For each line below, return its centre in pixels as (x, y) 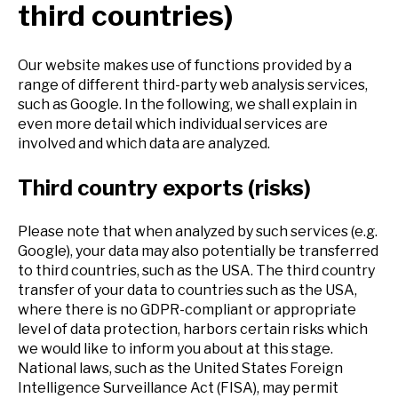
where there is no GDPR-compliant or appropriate (187, 310)
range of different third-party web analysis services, (193, 84)
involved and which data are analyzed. (144, 143)
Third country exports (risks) (164, 187)
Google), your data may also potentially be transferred (198, 251)
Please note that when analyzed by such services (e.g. (198, 232)
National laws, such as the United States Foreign (180, 369)
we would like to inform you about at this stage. (175, 349)
